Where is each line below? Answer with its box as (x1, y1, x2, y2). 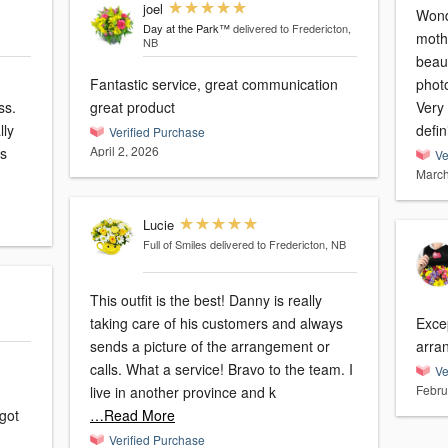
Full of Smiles (142, 236, 207, 253)
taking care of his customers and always (90, 313, 343, 334)
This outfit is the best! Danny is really (90, 290, 322, 311)
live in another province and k (90, 382, 276, 403)
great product (90, 97, 175, 118)
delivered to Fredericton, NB (209, 236, 346, 253)
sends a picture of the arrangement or (90, 336, 330, 357)
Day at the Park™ (142, 20, 230, 37)
